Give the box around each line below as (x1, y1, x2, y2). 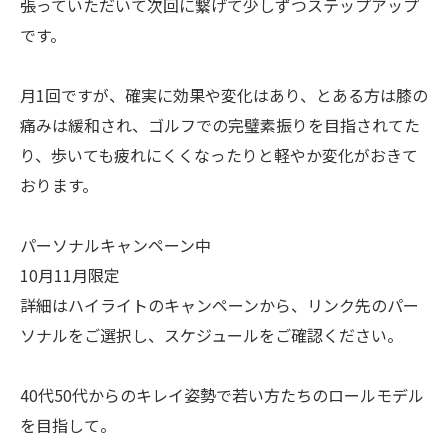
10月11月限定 (20, 263, 120, 287)
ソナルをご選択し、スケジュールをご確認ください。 (20, 323, 403, 347)
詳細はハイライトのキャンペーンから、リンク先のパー (20, 293, 419, 317)
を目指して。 (20, 413, 116, 437)
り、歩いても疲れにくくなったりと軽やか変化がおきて (20, 143, 418, 167)
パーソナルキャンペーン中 (20, 233, 211, 257)
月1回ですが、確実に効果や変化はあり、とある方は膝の (20, 83, 428, 107)
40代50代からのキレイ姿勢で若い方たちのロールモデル (20, 383, 424, 407)
